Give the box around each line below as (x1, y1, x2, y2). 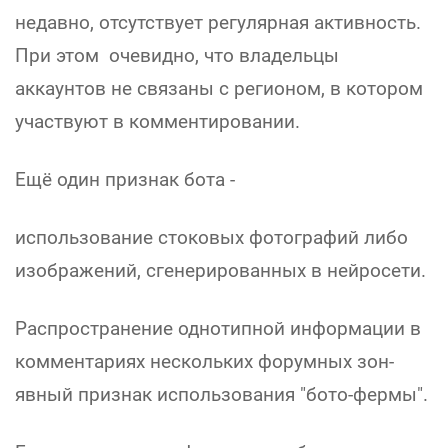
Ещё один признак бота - (15, 168, 235, 192)
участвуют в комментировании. (15, 110, 300, 134)
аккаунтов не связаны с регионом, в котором (15, 77, 423, 101)
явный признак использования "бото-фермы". (15, 383, 428, 407)
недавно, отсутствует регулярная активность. (15, 11, 421, 35)
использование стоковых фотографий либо (15, 226, 408, 250)
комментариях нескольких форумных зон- (15, 350, 394, 374)
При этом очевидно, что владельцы (15, 44, 339, 68)
